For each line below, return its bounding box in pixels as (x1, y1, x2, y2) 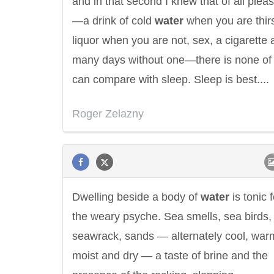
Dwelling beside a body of (72, 191, 201, 203)
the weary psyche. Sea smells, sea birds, (72, 210, 272, 223)
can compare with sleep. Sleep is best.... (72, 73, 269, 86)
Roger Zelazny (72, 108, 144, 120)
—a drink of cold (72, 15, 155, 27)
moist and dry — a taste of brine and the (72, 250, 268, 262)
